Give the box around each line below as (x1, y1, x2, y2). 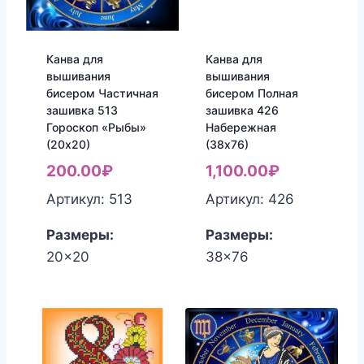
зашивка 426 (205, 102, 279, 117)
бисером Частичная (45, 85, 158, 100)
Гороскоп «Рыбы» (45, 119, 146, 134)
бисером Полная (205, 85, 298, 100)
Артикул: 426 (205, 190, 294, 207)
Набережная (205, 119, 276, 134)
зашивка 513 (45, 102, 118, 117)
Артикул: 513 (45, 190, 132, 207)
